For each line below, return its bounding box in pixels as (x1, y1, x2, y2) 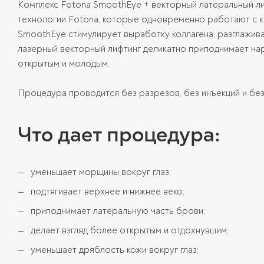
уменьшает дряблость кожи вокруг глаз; (28, 243, 199, 256)
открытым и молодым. (18, 57, 110, 70)
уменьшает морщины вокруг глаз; (28, 166, 171, 178)
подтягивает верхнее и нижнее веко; (28, 185, 184, 197)
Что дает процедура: (18, 121, 220, 147)
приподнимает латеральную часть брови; (28, 204, 205, 217)
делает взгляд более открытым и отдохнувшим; (28, 224, 229, 236)
